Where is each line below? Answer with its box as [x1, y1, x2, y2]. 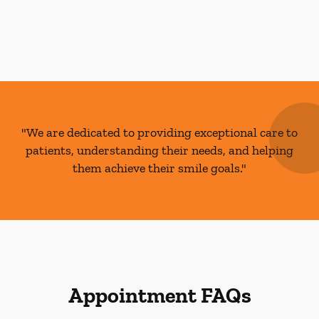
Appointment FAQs [68, 283, 251, 308]
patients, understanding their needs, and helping [26, 142, 293, 158]
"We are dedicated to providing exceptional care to [21, 125, 298, 140]
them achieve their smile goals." [73, 160, 246, 176]
